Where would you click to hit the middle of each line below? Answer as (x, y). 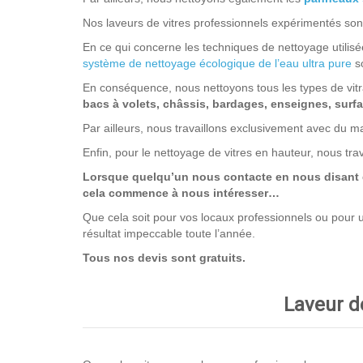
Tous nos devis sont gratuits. (164, 258)
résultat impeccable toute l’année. (169, 233)
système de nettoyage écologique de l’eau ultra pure (217, 63)
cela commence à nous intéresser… (181, 193)
